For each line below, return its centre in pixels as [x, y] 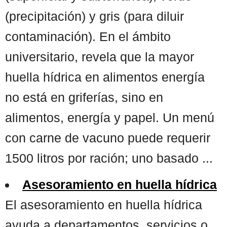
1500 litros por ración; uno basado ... [109, 158]
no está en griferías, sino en [84, 97]
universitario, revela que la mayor [100, 56]
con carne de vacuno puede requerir [108, 138]
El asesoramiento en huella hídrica [104, 204]
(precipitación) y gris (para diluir [94, 16]
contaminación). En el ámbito [88, 36]
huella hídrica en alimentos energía [105, 77]
